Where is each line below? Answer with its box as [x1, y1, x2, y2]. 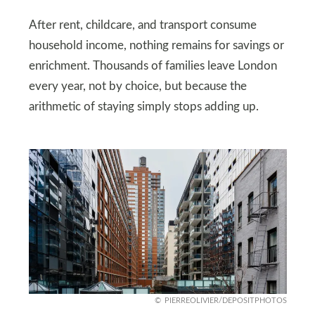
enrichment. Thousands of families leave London [28, 60, 277, 72]
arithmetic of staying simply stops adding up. [28, 101, 259, 112]
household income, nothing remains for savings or [28, 39, 284, 51]
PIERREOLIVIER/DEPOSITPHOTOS [164, 297, 287, 305]
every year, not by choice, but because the [28, 80, 247, 92]
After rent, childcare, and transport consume [28, 19, 257, 31]
